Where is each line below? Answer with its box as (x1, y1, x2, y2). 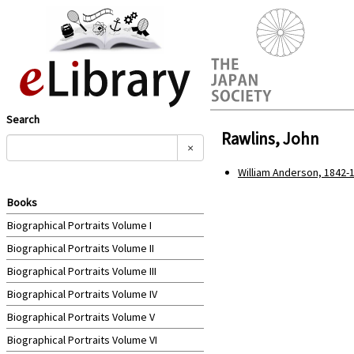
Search (6, 112, 40, 126)
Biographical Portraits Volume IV (7, 287, 157, 301)
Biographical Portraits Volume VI (7, 333, 157, 347)
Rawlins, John (221, 128, 319, 149)
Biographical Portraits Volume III (7, 264, 156, 278)
